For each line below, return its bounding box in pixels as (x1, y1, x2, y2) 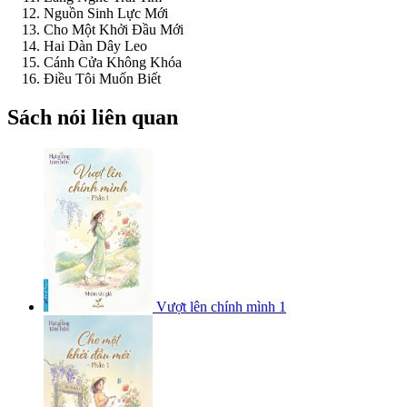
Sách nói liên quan (7, 105, 178, 130)
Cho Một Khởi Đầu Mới (44, 22, 184, 38)
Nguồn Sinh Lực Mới (44, 5, 168, 22)
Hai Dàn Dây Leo (44, 38, 147, 55)
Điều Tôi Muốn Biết (44, 71, 161, 87)
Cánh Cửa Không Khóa (44, 55, 182, 71)
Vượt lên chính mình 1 (156, 299, 286, 315)
